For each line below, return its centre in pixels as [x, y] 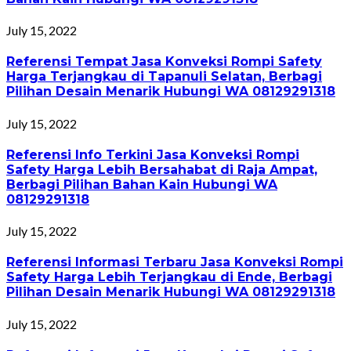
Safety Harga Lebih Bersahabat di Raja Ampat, [162, 169]
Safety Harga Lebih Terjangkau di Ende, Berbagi [169, 277]
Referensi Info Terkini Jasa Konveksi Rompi [153, 154]
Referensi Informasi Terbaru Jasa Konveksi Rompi [175, 262]
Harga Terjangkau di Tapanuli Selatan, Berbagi [164, 77]
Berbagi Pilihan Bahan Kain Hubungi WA [142, 184]
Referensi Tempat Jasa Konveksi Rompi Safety [164, 62]
